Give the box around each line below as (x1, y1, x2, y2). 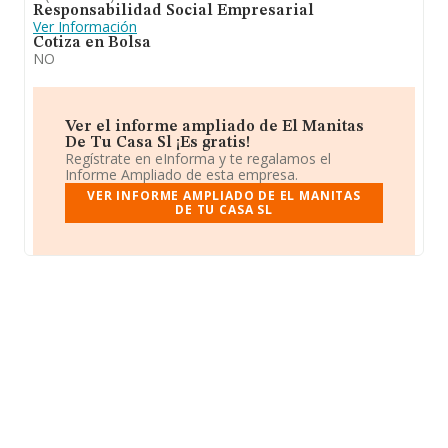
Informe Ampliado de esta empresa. (65, 165, 298, 184)
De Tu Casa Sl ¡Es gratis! (65, 135, 250, 151)
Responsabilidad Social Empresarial (33, 3, 314, 19)
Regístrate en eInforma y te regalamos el (65, 149, 331, 168)
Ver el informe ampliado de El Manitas (65, 119, 364, 135)
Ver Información (33, 17, 137, 36)
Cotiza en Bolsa (33, 35, 151, 51)
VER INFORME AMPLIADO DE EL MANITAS (87, 187, 361, 204)
